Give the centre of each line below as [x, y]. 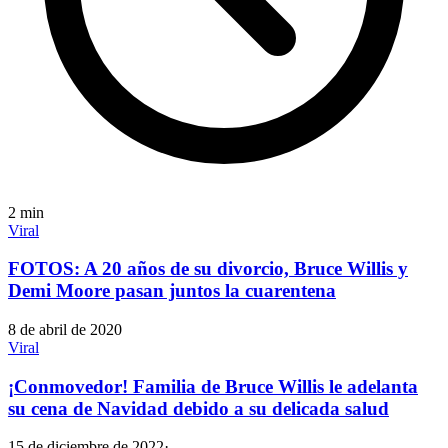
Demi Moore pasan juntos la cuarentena [172, 291]
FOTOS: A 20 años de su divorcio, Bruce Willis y [208, 269]
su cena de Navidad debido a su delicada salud [198, 408]
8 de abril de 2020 [65, 329]
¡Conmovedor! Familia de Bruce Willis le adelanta [213, 386]
